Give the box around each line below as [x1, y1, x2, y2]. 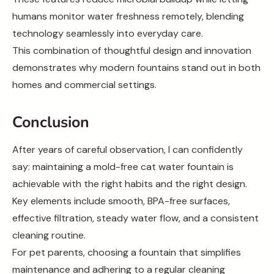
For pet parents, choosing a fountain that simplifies [12, 246, 241, 259]
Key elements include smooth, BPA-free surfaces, [12, 194, 230, 207]
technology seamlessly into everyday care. [12, 27, 203, 40]
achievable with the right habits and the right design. [12, 177, 247, 190]
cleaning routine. [12, 229, 86, 242]
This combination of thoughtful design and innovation [12, 44, 251, 57]
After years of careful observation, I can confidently [12, 143, 243, 156]
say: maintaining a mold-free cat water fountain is [12, 160, 234, 173]
